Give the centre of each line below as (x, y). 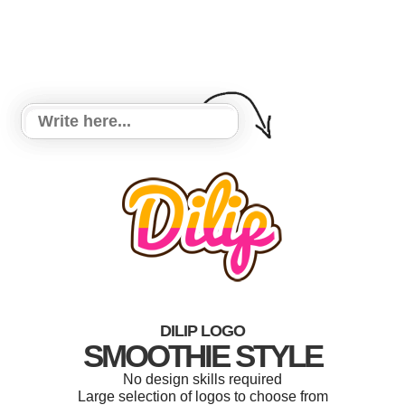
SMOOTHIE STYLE (202, 356)
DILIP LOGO (202, 331)
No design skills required (202, 379)
